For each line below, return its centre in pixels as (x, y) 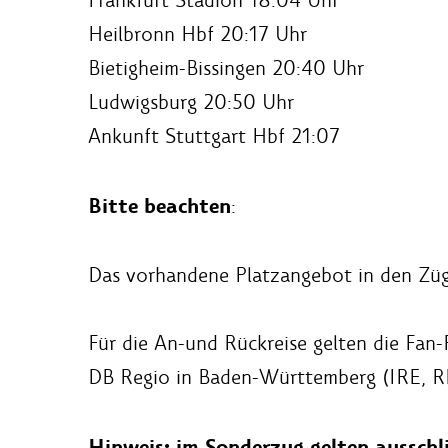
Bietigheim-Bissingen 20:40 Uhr (226, 67)
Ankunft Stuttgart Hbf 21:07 (214, 135)
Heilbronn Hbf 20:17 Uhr (197, 33)
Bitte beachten (159, 206)
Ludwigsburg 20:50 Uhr (191, 101)
